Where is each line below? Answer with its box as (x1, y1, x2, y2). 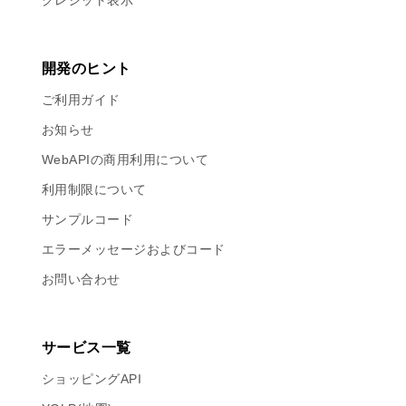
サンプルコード (42, 212, 134, 227)
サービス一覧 (42, 340, 131, 355)
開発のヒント (42, 61, 131, 76)
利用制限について (42, 182, 147, 197)
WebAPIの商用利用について (42, 152, 209, 167)
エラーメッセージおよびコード (42, 242, 226, 256)
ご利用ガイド (42, 92, 121, 107)
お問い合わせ (42, 272, 121, 286)
